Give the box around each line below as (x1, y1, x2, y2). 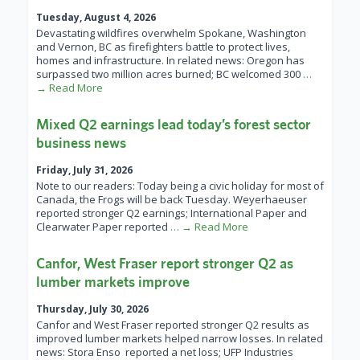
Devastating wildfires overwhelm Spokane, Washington (36, 26, 306, 41)
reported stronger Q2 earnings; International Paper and (36, 206, 307, 221)
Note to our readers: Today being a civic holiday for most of (36, 178, 324, 194)
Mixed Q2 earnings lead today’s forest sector (36, 116, 311, 133)
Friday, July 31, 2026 (36, 163, 133, 178)
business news (36, 134, 126, 152)
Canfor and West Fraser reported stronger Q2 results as (36, 317, 309, 333)
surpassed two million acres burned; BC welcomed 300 (36, 67, 303, 82)
